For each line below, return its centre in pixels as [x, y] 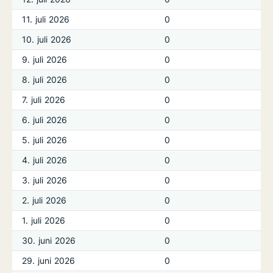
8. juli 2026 [45, 80]
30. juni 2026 [49, 240]
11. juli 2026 [46, 19]
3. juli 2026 [45, 180]
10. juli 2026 [47, 39]
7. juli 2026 [44, 100]
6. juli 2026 [45, 120]
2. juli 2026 [44, 200]
